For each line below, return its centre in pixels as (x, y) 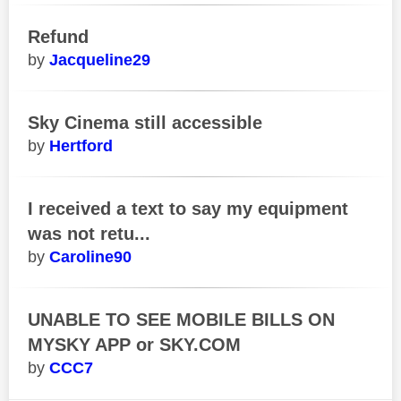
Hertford (81, 145)
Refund (58, 36)
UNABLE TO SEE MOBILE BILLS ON (181, 319)
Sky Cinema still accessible (145, 122)
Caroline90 (90, 256)
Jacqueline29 (100, 60)
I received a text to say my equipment (188, 208)
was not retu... (89, 233)
